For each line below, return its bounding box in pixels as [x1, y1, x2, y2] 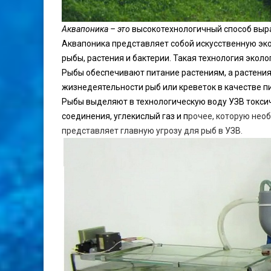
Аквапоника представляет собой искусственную [62, 39, 258, 49]
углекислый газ [114, 111, 175, 122]
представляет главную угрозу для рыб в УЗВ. [62, 126, 243, 136]
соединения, [62, 111, 114, 122]
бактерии [132, 53, 169, 64]
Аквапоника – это [62, 24, 132, 34]
